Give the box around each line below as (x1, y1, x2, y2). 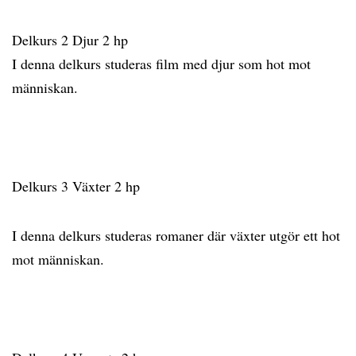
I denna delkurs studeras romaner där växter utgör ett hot (12, 226, 340, 245)
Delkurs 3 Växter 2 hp (12, 176, 145, 195)
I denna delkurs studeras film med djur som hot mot (12, 54, 311, 73)
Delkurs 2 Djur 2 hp (12, 30, 133, 49)
